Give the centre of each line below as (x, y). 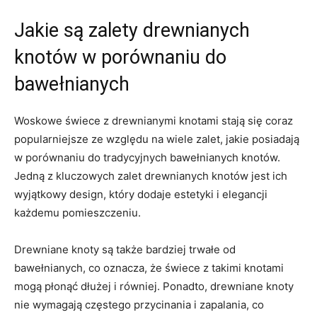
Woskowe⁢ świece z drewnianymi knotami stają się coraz (154, 120)
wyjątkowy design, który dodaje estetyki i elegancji (141, 194)
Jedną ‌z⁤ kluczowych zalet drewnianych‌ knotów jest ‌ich (151, 175)
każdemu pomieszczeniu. (77, 212)
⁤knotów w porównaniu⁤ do (120, 57)
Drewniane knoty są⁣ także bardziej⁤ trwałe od (125, 249)
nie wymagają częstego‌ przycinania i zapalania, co (139, 304)
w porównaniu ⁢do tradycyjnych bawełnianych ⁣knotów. (147, 157)
